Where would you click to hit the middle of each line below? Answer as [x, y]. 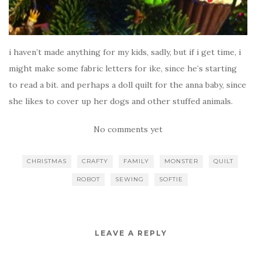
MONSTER [181, 161]
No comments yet [128, 130]
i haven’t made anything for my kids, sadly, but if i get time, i [125, 52]
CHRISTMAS [46, 161]
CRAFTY [95, 161]
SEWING [130, 180]
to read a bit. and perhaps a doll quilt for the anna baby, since [127, 85]
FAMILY [136, 161]
